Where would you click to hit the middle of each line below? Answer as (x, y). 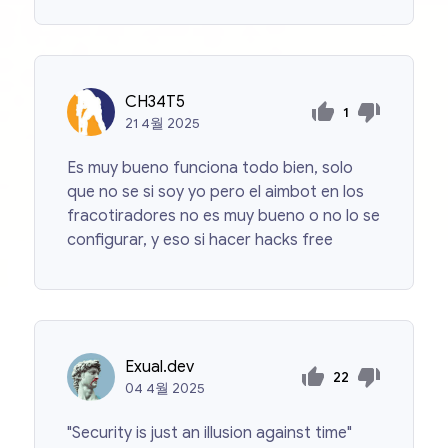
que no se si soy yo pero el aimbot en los (216, 192)
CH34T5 (155, 102)
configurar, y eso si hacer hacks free (200, 240)
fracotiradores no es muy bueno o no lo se (224, 216)
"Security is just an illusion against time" (210, 433)
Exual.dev (160, 367)
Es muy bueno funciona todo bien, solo (210, 168)
